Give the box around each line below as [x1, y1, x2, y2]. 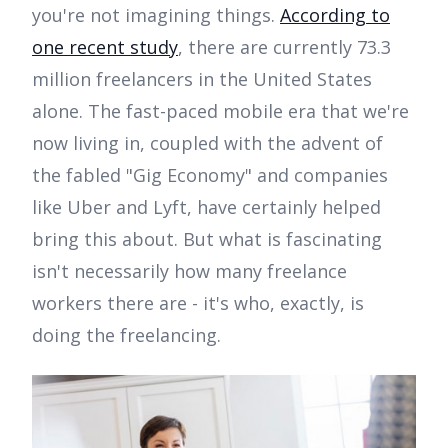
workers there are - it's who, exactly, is [32, 291, 364, 316]
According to [280, 3, 390, 28]
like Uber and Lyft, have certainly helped [32, 195, 381, 220]
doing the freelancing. [32, 323, 221, 348]
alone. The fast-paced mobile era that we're [32, 99, 409, 124]
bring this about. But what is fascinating [32, 227, 382, 252]
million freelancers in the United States [32, 67, 372, 92]
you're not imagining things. [32, 3, 280, 28]
